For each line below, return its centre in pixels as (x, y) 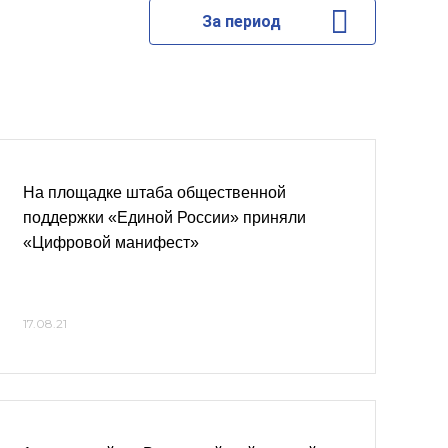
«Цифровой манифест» (111, 242)
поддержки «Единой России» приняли (164, 217)
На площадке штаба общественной (154, 192)
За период (241, 21)
